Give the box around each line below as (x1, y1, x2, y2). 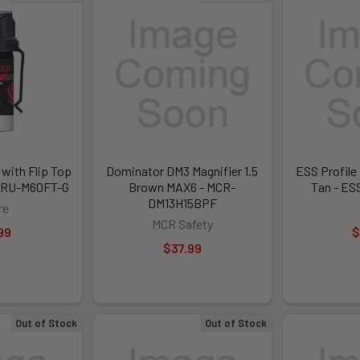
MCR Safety (151, 215, 213, 231)
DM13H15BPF (147, 194, 217, 211)
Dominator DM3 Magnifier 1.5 (106, 162, 259, 178)
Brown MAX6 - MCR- (129, 178, 236, 194)
